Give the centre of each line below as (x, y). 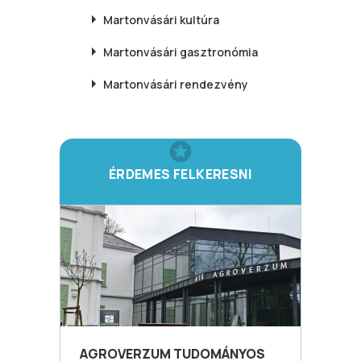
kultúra (199, 19)
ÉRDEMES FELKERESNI (180, 174)
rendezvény (214, 84)
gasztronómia (219, 52)
